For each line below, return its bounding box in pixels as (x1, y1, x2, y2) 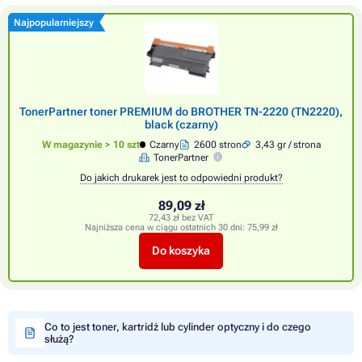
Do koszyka (152, 244, 210, 258)
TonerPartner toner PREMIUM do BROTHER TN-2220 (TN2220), (19, 104, 343, 118)
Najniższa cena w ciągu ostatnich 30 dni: (84, 221, 247, 233)
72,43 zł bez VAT (149, 212, 213, 223)
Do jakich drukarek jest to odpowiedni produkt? (79, 171, 283, 183)
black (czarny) (144, 117, 218, 131)
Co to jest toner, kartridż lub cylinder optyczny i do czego (44, 320, 311, 333)
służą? (44, 332, 74, 345)
